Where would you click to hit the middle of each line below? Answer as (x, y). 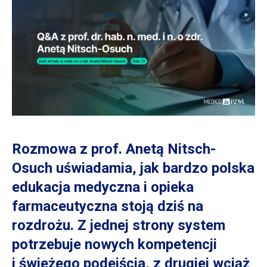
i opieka (169, 187)
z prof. (101, 149)
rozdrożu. (45, 225)
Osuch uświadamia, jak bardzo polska (133, 168)
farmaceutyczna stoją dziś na (108, 206)
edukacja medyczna (78, 187)
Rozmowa (46, 149)
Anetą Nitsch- (169, 149)
